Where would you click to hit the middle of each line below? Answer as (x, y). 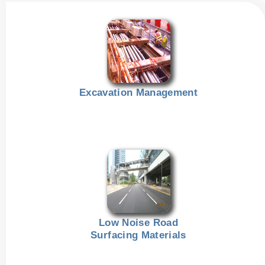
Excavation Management (138, 92)
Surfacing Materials (138, 235)
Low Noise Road (138, 222)
